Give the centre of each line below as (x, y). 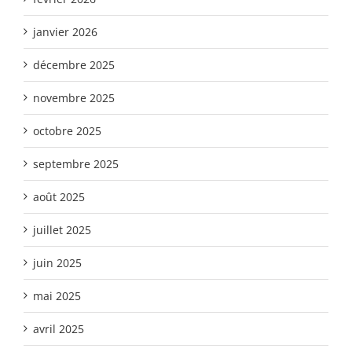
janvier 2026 (65, 31)
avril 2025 (59, 328)
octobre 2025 (67, 130)
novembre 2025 (74, 97)
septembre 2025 (76, 163)
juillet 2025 (62, 229)
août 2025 (59, 196)
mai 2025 (57, 295)
